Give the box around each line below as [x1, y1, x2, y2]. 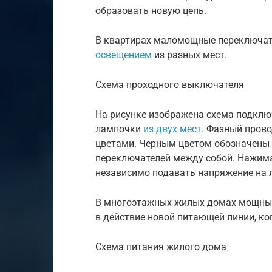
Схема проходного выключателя [95, 78, 244, 90]
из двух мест [143, 123, 202, 135]
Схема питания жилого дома [95, 240, 226, 253]
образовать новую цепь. [95, 4, 206, 16]
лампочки [95, 123, 143, 135]
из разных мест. [152, 49, 227, 61]
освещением [95, 49, 152, 61]
